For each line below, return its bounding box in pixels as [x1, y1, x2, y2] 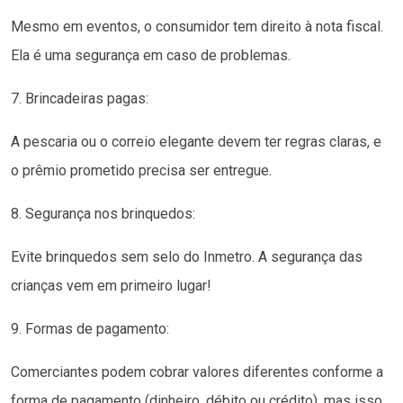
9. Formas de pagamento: [11, 319, 169, 337]
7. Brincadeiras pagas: [11, 89, 148, 107]
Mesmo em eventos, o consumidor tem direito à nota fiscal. [11, 17, 383, 35]
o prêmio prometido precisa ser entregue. [11, 161, 272, 179]
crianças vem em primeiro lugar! [11, 276, 211, 294]
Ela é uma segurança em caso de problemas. [11, 46, 291, 64]
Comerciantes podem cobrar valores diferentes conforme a [11, 363, 383, 381]
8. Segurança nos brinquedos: [11, 204, 195, 222]
